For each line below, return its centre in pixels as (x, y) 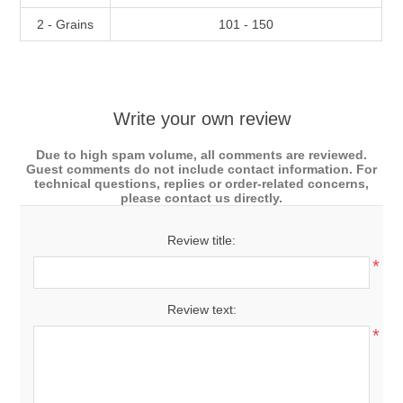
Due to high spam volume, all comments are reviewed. (201, 155)
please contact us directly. (201, 198)
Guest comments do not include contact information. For (201, 170)
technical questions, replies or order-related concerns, (201, 184)
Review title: (201, 241)
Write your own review (201, 119)
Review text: (201, 310)
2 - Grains (66, 25)
